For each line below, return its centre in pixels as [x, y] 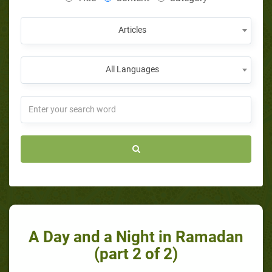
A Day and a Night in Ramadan [136, 236]
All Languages [132, 69]
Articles [132, 29]
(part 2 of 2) [136, 253]
